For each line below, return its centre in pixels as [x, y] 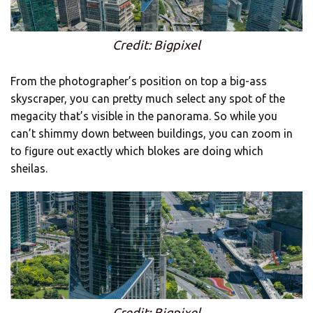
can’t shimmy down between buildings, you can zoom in [152, 133]
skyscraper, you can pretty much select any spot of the [148, 98]
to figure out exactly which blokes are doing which [137, 151]
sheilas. [29, 168]
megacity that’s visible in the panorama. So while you [144, 116]
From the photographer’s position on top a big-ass [139, 81]
